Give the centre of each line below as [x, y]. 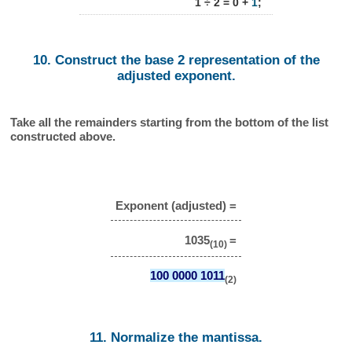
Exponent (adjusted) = [176, 205]
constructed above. [63, 136]
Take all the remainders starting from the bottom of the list [170, 122]
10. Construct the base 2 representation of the [176, 60]
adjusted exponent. [176, 76]
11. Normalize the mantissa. [176, 337]
